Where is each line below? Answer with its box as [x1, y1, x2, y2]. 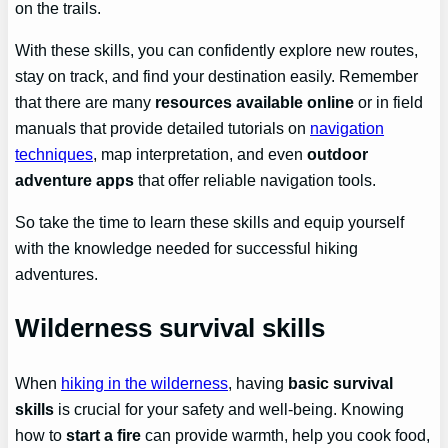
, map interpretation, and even [93, 145, 308, 164]
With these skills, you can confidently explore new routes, [15, 41, 419, 60]
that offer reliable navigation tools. [134, 171, 377, 190]
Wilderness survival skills [15, 313, 326, 344]
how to [15, 426, 67, 445]
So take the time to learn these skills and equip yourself [15, 213, 405, 232]
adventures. [15, 265, 99, 284]
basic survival [288, 374, 394, 393]
